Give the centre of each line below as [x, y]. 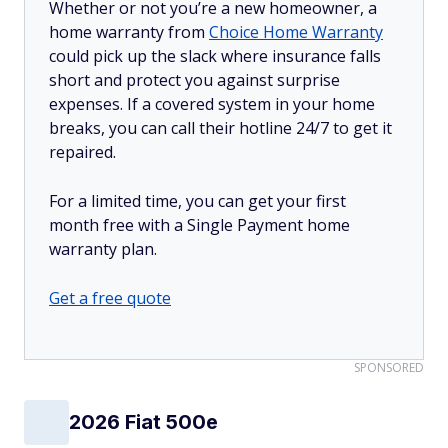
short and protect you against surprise [194, 79]
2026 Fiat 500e [143, 422]
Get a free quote [110, 297]
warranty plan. [103, 248]
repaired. [82, 151]
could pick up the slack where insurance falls [215, 55]
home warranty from [129, 31]
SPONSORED [389, 367]
